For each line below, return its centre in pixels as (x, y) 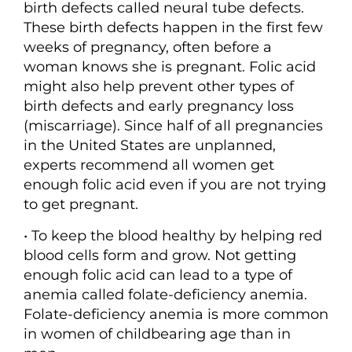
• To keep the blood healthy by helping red (173, 235)
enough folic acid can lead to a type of (158, 275)
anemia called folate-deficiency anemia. (165, 294)
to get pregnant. (81, 204)
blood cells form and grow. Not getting (160, 255)
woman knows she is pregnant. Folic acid (170, 66)
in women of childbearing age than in (157, 334)
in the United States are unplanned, (150, 145)
